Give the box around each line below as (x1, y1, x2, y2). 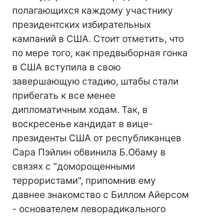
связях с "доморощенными (12, 161, 135, 172)
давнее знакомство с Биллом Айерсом (12, 189, 189, 200)
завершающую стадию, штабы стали (12, 76, 178, 87)
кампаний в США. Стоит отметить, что (12, 33, 184, 44)
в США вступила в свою (12, 62, 121, 73)
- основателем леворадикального (12, 203, 166, 215)
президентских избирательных (12, 19, 151, 30)
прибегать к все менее (12, 90, 115, 101)
